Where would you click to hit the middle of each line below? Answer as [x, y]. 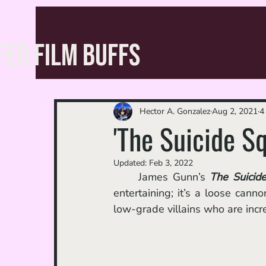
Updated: [131, 163]
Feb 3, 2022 [171, 163]
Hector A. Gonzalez [175, 112]
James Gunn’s [174, 177]
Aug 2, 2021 [235, 112]
